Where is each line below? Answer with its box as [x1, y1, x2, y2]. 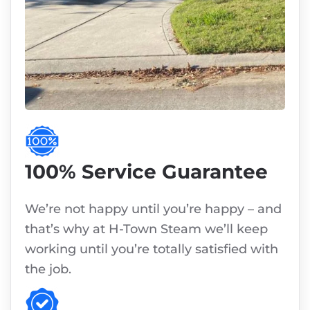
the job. [25, 262, 71, 277]
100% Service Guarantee [25, 160, 268, 184]
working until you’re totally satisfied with [25, 241, 278, 257]
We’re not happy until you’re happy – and [25, 201, 282, 217]
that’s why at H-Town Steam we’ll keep [25, 221, 268, 237]
